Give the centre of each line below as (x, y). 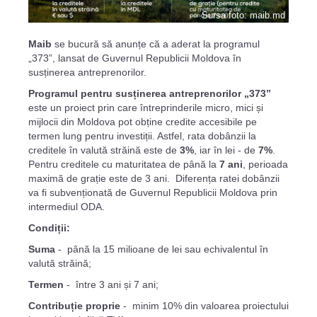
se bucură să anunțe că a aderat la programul (156, 44)
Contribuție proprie (74, 306)
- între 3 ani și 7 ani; (111, 285)
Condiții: (49, 228)
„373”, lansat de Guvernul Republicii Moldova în (135, 58)
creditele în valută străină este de (104, 150)
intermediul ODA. (67, 207)
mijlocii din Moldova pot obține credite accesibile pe (143, 122)
